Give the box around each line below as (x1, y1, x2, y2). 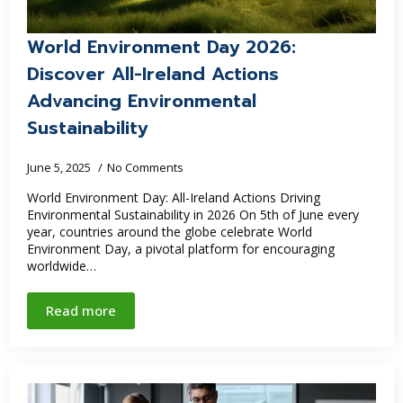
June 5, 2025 (27, 158, 94, 175)
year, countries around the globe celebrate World (27, 222, 312, 240)
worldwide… (27, 256, 96, 274)
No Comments (107, 158, 184, 175)
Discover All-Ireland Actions (27, 59, 279, 87)
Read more (46, 300, 116, 319)
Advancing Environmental (27, 86, 256, 114)
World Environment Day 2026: (27, 32, 296, 60)
